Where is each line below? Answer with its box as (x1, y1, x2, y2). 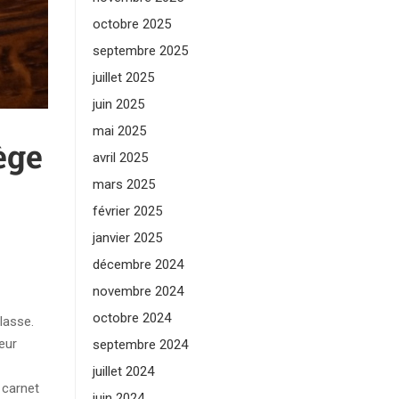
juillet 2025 (92, 69, 154, 85)
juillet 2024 (92, 363, 154, 379)
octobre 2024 (92, 310, 171, 326)
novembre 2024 (92, 283, 183, 299)
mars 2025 (92, 176, 155, 192)
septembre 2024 (92, 337, 188, 353)
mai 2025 (92, 123, 146, 139)
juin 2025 (92, 96, 144, 112)
